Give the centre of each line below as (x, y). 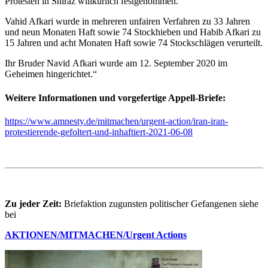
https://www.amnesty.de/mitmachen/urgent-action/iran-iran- (116, 121)
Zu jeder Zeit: (33, 203)
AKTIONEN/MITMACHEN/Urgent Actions (96, 234)
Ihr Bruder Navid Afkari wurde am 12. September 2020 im (116, 63)
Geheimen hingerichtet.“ (51, 74)
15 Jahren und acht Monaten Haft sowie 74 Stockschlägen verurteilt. (134, 43)
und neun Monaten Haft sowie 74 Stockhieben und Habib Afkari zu (133, 32)
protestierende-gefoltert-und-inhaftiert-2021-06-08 (99, 132)
